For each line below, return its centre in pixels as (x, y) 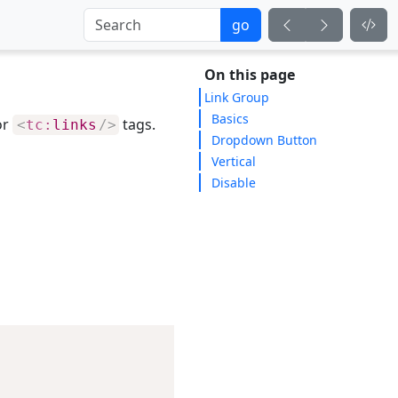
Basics (230, 119)
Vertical (234, 161)
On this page (250, 75)
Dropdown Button (264, 140)
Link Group (237, 97)
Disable (234, 183)
